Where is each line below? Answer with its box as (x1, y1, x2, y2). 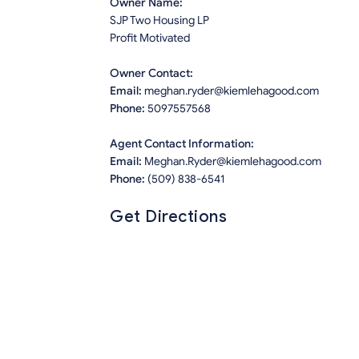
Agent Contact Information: (110, 137, 254, 151)
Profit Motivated (110, 31, 190, 46)
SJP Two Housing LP (110, 14, 209, 28)
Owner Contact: (110, 67, 193, 81)
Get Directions (110, 207, 227, 228)
